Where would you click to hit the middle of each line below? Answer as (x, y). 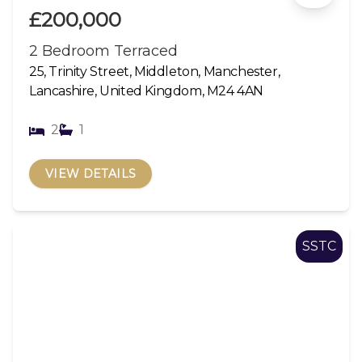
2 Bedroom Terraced (103, 51)
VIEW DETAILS (91, 173)
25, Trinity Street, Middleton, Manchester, (155, 71)
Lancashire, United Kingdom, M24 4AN (147, 90)
